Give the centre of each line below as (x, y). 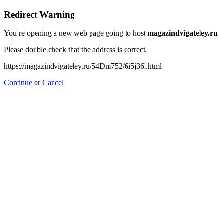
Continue (18, 83)
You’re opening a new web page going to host (76, 33)
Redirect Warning (39, 14)
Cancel (53, 83)
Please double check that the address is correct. (75, 50)
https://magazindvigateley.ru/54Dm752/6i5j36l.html (83, 66)
